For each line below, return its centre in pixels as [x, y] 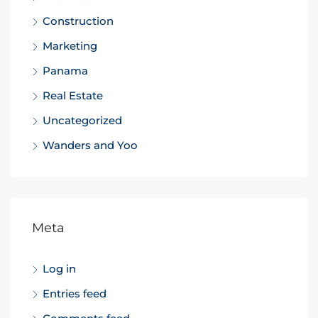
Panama [65, 70]
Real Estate [73, 95]
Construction [78, 21]
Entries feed [75, 293]
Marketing [70, 45]
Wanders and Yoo [90, 145]
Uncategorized [82, 120]
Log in [59, 268]
